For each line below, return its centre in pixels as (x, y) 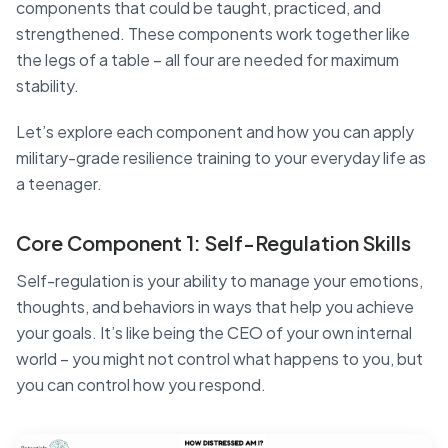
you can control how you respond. (141, 384)
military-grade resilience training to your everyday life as (221, 157)
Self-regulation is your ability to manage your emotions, (219, 280)
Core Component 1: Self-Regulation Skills (213, 242)
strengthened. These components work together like (213, 33)
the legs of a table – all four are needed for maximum (207, 59)
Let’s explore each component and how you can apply (215, 131)
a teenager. (59, 183)
